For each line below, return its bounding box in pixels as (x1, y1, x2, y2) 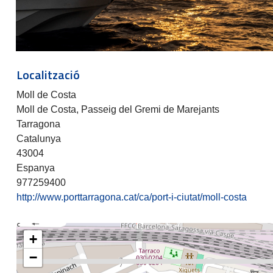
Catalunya (16, 133, 61, 144)
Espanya (16, 162, 55, 173)
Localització (16, 65, 82, 84)
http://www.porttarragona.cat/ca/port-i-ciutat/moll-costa (16, 191, 247, 202)
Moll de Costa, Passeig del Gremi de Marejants (16, 104, 219, 115)
